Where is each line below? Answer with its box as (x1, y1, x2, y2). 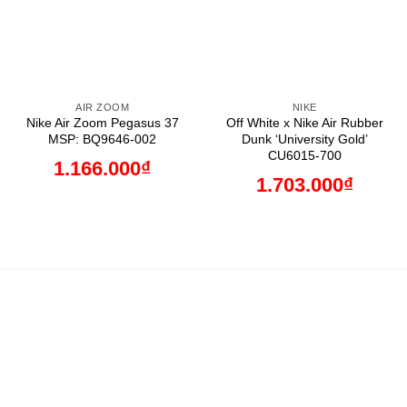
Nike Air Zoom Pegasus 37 (25, 115, 179, 131)
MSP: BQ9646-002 (48, 132, 157, 147)
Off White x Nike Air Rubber (225, 115, 383, 131)
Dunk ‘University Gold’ (241, 132, 368, 147)
